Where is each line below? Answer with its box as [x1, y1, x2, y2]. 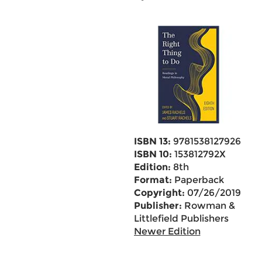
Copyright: [133, 187, 185, 198]
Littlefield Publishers [133, 213, 229, 224]
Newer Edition [133, 226, 201, 237]
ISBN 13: [133, 136, 171, 147]
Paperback [171, 174, 224, 185]
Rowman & [181, 200, 235, 211]
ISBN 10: [133, 149, 172, 160]
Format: [133, 174, 172, 185]
